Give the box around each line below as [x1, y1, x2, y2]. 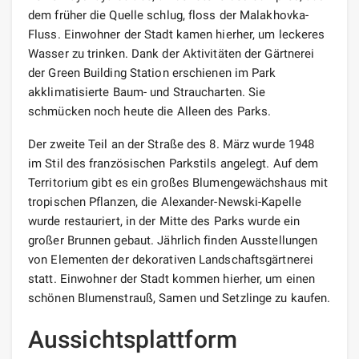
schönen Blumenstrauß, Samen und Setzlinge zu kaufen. [28, 290, 331, 305]
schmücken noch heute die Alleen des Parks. [28, 103, 272, 119]
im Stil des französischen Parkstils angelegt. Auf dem [28, 155, 319, 171]
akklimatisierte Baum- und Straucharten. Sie [28, 84, 266, 99]
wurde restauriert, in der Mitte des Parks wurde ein [28, 213, 301, 228]
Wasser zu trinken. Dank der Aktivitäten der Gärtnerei [28, 46, 315, 61]
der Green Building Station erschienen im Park [28, 65, 276, 80]
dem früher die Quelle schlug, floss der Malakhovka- [28, 7, 309, 22]
